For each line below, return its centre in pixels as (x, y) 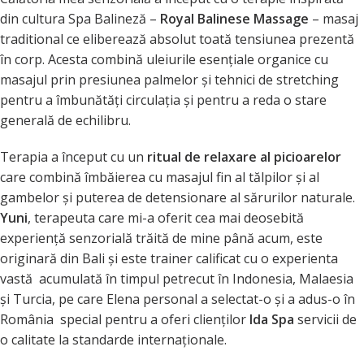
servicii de (327, 320)
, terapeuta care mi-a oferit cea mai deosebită (166, 218)
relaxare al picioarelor (273, 157)
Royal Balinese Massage (234, 19)
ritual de (174, 157)
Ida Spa (273, 320)
